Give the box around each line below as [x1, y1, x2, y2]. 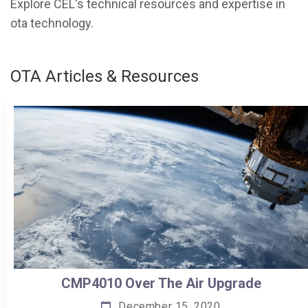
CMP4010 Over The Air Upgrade [60, 275, 261, 292]
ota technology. [10, 16, 93, 30]
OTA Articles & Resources [10, 67, 199, 86]
